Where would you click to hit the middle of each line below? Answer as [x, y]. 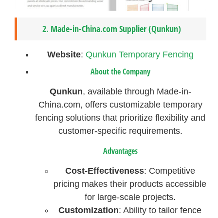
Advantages [120, 151]
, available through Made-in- [137, 92]
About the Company [120, 72]
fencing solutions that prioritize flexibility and [120, 118]
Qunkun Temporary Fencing [139, 55]
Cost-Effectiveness [104, 171]
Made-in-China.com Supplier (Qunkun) [116, 29]
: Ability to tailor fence [160, 210]
